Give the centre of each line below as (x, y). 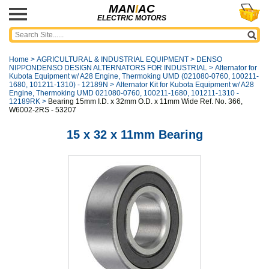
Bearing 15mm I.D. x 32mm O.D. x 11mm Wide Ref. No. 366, (145, 101)
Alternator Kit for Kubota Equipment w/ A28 (185, 85)
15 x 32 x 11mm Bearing (134, 134)
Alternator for (236, 68)
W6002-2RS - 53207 (43, 110)
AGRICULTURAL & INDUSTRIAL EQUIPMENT (113, 59)
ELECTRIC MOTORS (131, 18)
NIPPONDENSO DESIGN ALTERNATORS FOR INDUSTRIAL (108, 68)
